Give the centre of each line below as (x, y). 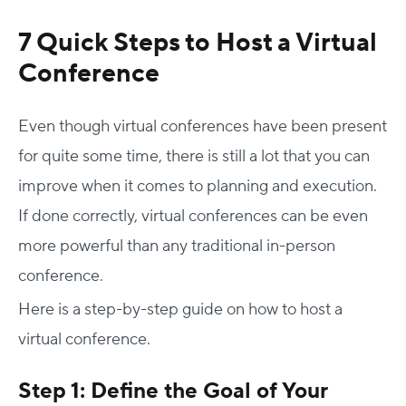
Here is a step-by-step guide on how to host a (180, 309)
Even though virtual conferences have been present (203, 126)
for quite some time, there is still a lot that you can (194, 156)
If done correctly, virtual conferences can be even (193, 216)
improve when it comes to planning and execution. (198, 186)
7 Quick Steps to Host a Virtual (198, 43)
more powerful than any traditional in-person (177, 246)
